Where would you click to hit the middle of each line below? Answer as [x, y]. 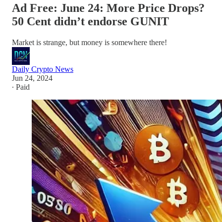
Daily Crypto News [43, 69]
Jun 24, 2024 [32, 78]
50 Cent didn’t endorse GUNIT [90, 21]
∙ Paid [21, 87]
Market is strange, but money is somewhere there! [89, 42]
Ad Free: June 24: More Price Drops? [108, 8]
